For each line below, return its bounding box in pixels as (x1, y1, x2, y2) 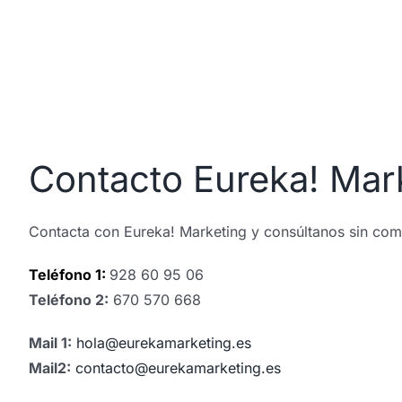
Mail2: (28, 359, 71, 377)
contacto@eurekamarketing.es (74, 359, 281, 377)
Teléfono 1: (28, 266, 109, 284)
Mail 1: (28, 334, 72, 352)
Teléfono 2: (28, 291, 109, 309)
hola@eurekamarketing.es (75, 334, 251, 352)
